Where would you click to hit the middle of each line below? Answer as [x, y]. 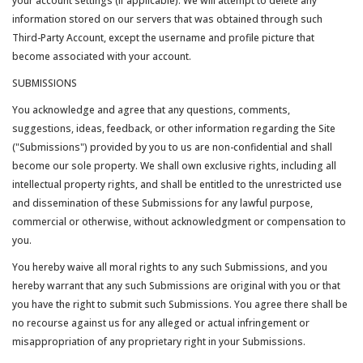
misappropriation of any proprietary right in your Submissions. [159, 342]
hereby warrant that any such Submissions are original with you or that [176, 286]
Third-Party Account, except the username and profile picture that [163, 38]
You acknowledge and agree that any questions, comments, [151, 110]
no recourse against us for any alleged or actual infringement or [161, 323]
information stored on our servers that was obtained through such [167, 19]
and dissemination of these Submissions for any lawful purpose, [162, 203]
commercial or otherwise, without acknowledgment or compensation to [179, 222]
